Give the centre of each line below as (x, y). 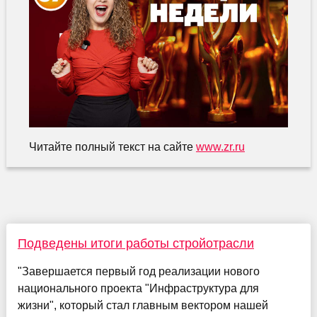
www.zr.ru (220, 146)
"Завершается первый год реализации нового (138, 271)
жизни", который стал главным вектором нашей (143, 305)
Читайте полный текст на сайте (112, 146)
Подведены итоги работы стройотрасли (136, 243)
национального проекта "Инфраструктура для (138, 288)
